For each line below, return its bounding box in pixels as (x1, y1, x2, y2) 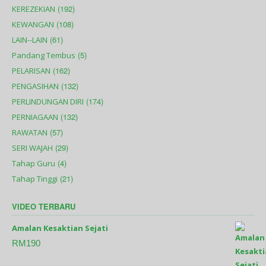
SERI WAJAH (12, 142, 53, 154)
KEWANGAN (12, 19, 54, 30)
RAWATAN (12, 127, 47, 138)
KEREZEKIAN (12, 4, 55, 15)
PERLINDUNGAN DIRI (12, 96, 84, 107)
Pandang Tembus (12, 50, 75, 61)
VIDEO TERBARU (12, 201, 75, 213)
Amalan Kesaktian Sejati (12, 223, 108, 234)
